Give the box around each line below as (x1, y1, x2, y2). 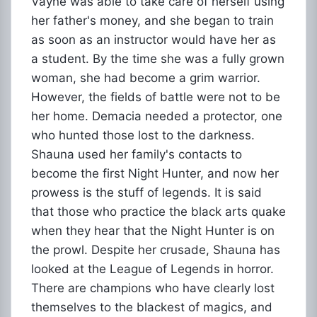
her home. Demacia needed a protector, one (31, 109, 282, 123)
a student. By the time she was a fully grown (31, 52, 284, 66)
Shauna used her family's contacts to (31, 147, 242, 161)
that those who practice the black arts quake (31, 204, 286, 219)
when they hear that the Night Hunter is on (31, 224, 275, 238)
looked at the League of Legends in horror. (31, 262, 274, 276)
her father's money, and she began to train (31, 13, 274, 28)
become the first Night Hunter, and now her (31, 166, 279, 180)
